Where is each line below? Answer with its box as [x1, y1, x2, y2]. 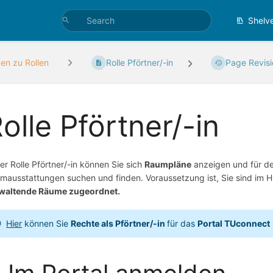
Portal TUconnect [197, 218, 271, 229]
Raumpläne [144, 158, 192, 169]
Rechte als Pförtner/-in [71, 218, 168, 229]
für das [167, 218, 198, 229]
